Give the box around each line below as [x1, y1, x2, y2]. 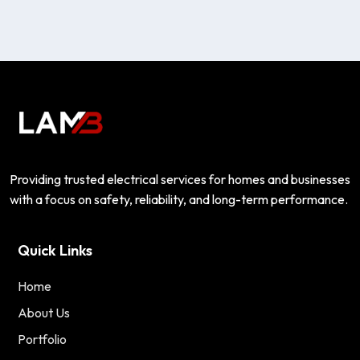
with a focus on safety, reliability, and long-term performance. [10, 190, 348, 207]
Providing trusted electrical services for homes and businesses [10, 170, 350, 187]
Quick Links [18, 240, 92, 260]
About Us [18, 304, 70, 321]
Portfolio [18, 330, 67, 347]
